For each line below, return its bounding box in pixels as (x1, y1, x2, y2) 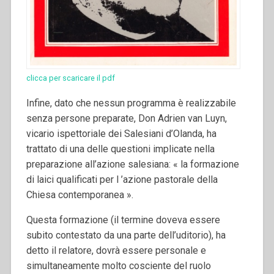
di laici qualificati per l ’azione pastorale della (26, 174, 218, 186)
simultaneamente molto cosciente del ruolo (26, 260, 211, 272)
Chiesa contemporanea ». (26, 189, 133, 201)
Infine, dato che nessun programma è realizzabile (26, 97, 236, 109)
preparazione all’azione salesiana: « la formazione (26, 158, 239, 171)
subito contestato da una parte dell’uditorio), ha (26, 229, 226, 242)
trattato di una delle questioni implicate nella (26, 143, 215, 155)
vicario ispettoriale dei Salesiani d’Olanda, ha (26, 128, 217, 140)
